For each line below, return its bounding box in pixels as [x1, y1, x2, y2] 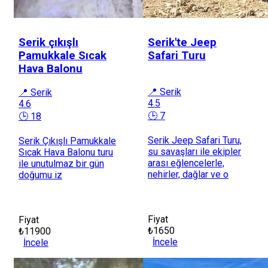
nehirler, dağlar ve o [148, 169, 229, 181]
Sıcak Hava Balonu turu [19, 147, 113, 159]
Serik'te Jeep [148, 36, 217, 50]
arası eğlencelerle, [148, 157, 224, 169]
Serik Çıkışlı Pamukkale [19, 135, 116, 147]
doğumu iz [19, 169, 62, 181]
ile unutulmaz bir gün [19, 158, 104, 170]
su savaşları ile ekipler [148, 146, 241, 158]
